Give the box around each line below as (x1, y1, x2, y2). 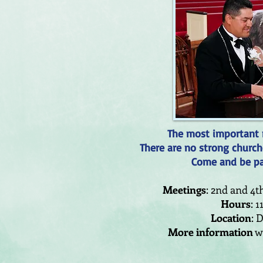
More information (168, 225, 253, 239)
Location (211, 211, 251, 225)
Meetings (162, 183, 206, 197)
